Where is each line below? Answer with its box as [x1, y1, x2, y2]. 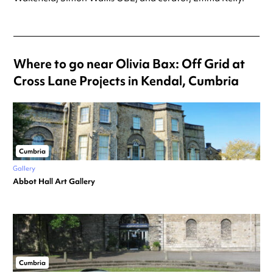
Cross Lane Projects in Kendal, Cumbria [13, 73, 239, 90]
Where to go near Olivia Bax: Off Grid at [13, 55, 245, 73]
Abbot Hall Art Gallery [13, 176, 95, 187]
